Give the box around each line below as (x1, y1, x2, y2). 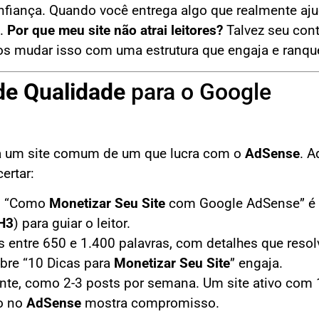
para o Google (125, 78, 271, 105)
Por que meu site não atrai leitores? (7, 23, 223, 39)
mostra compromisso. (81, 296, 219, 312)
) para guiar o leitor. (14, 216, 130, 232)
